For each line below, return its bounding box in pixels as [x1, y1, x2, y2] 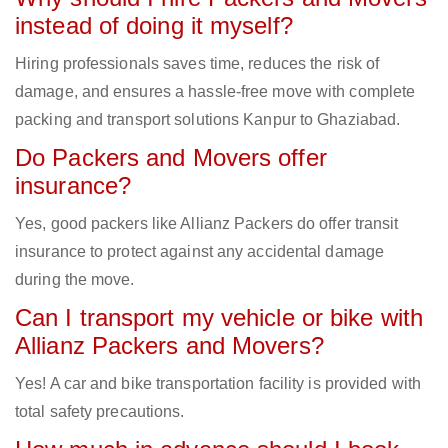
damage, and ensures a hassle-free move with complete [15, 83, 416, 101]
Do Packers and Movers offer [15, 144, 327, 172]
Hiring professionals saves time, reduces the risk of [15, 55, 380, 73]
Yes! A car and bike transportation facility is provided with [15, 375, 422, 393]
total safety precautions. [15, 403, 185, 421]
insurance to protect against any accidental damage [15, 243, 385, 261]
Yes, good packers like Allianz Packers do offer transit [15, 215, 399, 233]
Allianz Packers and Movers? [15, 332, 324, 360]
